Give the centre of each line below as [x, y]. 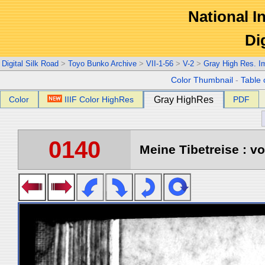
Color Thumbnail [202, 80]
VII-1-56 [160, 64]
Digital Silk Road [30, 64]
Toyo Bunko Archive [102, 64]
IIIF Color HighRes [99, 99]
